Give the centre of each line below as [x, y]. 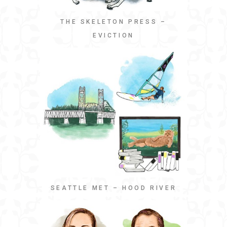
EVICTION [113, 35]
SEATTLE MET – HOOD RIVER [113, 188]
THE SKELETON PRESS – [113, 22]
